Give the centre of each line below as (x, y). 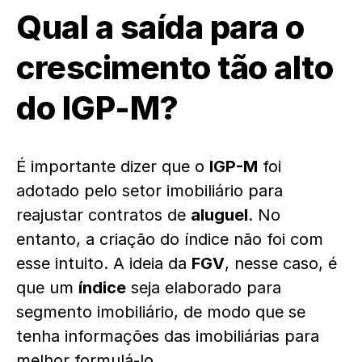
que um (47, 288)
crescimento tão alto (175, 67)
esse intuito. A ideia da (104, 263)
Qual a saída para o (160, 27)
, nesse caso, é (281, 263)
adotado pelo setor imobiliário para (149, 191)
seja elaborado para (204, 288)
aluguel (219, 215)
